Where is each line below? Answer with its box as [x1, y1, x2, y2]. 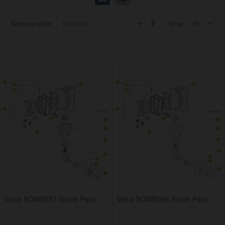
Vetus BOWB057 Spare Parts [4, 194, 96, 204]
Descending [159, 26, 194, 34]
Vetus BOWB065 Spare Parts [117, 194, 209, 204]
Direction [159, 36, 187, 44]
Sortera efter [11, 19, 52, 28]
